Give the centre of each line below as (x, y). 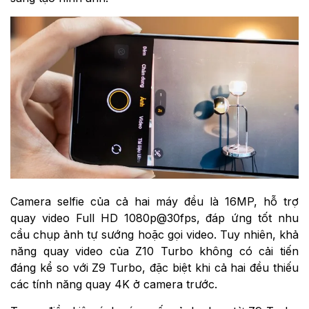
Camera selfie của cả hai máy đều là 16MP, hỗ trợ (154, 202)
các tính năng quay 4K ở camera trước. (114, 285)
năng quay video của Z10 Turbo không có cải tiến (154, 251)
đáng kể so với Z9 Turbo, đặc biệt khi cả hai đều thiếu (154, 268)
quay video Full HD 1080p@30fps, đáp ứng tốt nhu (154, 218)
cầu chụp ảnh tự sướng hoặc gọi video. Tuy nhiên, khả (154, 235)
